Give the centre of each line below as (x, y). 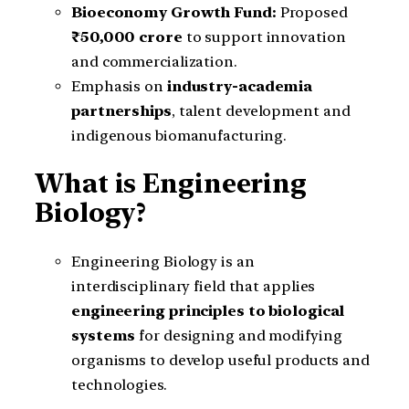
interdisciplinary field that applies (194, 287)
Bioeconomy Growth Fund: (174, 12)
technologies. (119, 385)
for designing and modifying (239, 336)
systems (104, 336)
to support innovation (264, 37)
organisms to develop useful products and (220, 361)
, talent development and (261, 110)
